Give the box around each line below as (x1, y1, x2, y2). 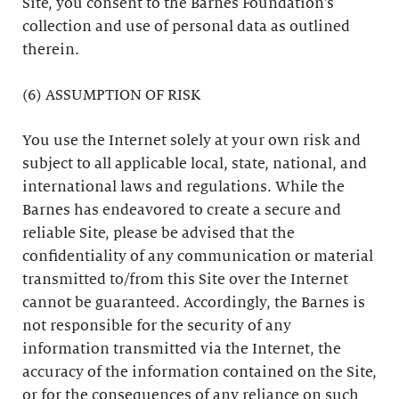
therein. (22, 42, 79, 58)
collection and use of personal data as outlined (22, 19, 350, 35)
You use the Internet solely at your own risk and (22, 133, 361, 149)
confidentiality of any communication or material (22, 248, 373, 265)
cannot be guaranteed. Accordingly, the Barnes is (22, 295, 365, 311)
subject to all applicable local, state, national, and (22, 156, 367, 172)
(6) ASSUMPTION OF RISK (22, 87, 200, 103)
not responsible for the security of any (22, 318, 291, 334)
